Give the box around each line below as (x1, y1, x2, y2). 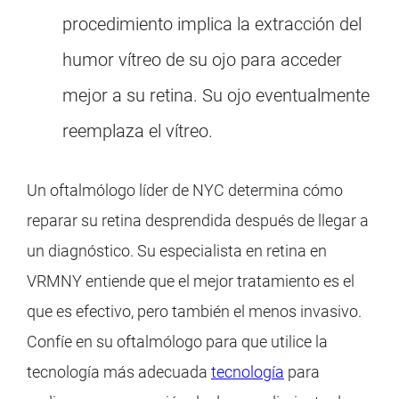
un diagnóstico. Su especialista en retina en (27, 241, 327, 261)
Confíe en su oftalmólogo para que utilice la (27, 332, 328, 352)
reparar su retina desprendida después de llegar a (27, 211, 369, 231)
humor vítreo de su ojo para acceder (62, 49, 342, 71)
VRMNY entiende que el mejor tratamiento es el (27, 272, 354, 291)
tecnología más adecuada (27, 362, 211, 382)
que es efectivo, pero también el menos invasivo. (27, 302, 362, 322)
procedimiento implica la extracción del (62, 13, 362, 36)
